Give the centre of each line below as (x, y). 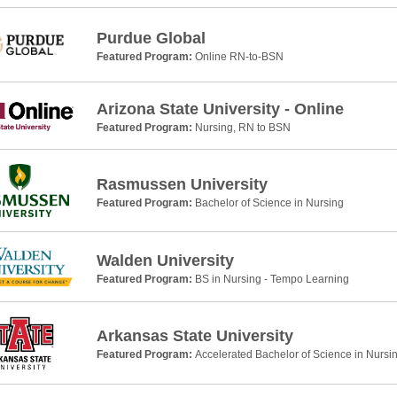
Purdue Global (151, 39)
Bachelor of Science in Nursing (269, 202)
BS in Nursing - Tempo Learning (272, 279)
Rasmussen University (182, 184)
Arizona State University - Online (220, 109)
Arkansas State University (195, 336)
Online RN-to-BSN (239, 57)
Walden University (165, 260)
